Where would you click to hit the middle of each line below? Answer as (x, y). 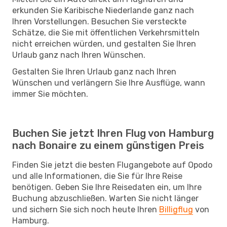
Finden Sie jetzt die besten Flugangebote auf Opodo (112, 165)
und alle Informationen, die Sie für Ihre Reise (97, 176)
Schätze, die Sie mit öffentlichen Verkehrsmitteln (106, 32)
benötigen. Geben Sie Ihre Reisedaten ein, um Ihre (107, 187)
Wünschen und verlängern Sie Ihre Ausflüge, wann (109, 83)
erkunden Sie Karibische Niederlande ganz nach (103, 10)
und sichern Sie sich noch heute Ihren (86, 209)
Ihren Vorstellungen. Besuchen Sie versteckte (99, 21)
